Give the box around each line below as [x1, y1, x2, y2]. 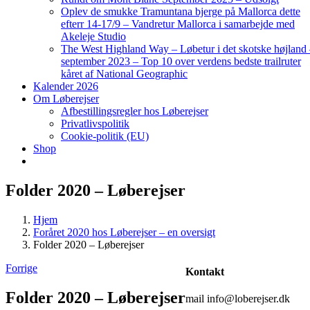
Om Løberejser [33, 93, 99, 104]
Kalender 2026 [33, 80, 98, 92]
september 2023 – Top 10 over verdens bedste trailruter [61, 55, 301, 67]
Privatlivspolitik [61, 118, 129, 129]
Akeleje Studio [61, 30, 126, 42]
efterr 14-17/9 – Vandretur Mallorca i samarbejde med [61, 18, 295, 30]
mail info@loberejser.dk [185, 293, 290, 305]
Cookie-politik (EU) [61, 130, 149, 142]
